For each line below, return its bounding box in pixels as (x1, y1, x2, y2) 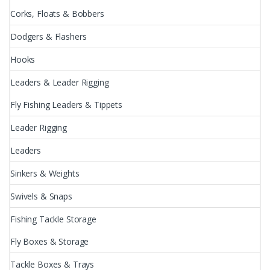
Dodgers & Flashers (10, 30, 87, 42)
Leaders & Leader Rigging (10, 76, 109, 88)
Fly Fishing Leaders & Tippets (10, 98, 122, 110)
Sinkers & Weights (10, 167, 80, 179)
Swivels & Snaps (10, 190, 72, 202)
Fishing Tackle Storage (10, 213, 96, 225)
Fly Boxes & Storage (10, 235, 89, 247)
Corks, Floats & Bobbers (10, 7, 104, 19)
